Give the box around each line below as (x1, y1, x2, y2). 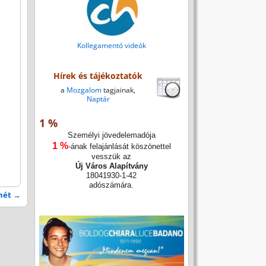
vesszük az (91, 152, 132, 161)
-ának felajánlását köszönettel (68, 142, 171, 151)
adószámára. (89, 180, 134, 190)
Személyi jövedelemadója (67, 131, 156, 140)
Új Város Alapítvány (75, 161, 148, 171)
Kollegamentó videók (77, 40, 146, 50)
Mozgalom (66, 85, 102, 96)
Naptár (86, 94, 110, 104)
